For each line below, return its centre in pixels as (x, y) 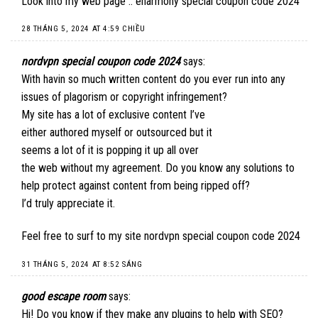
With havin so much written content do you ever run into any (153, 79)
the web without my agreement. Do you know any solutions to (158, 168)
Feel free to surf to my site (83, 236)
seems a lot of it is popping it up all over (110, 150)
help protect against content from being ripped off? (136, 185)
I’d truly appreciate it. (68, 203)
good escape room (64, 297)
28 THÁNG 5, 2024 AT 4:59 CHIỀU (83, 29)
